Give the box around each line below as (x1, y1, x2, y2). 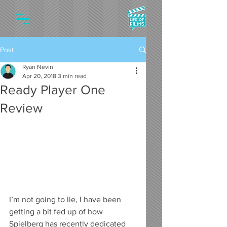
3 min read (58, 72, 87, 80)
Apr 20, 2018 (22, 72, 56, 80)
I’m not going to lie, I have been (9, 195, 123, 204)
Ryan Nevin (22, 63, 53, 70)
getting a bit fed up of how (9, 207, 105, 216)
